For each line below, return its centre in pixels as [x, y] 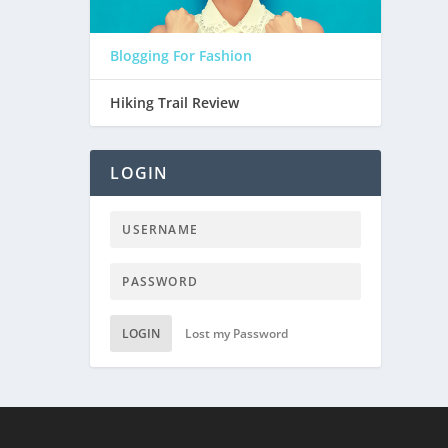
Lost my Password [237, 334]
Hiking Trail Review [175, 103]
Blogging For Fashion [181, 56]
